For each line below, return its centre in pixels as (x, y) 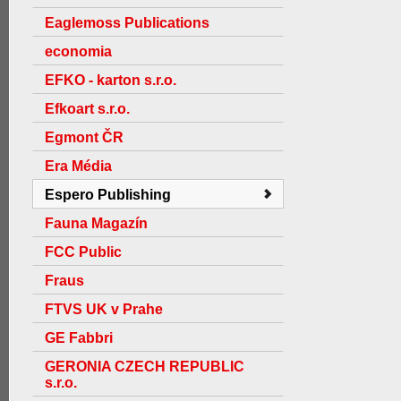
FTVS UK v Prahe (104, 309)
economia (78, 51)
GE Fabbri (79, 338)
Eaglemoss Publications (127, 23)
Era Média (78, 166)
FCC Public (83, 252)
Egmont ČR (84, 137)
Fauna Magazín (96, 223)
